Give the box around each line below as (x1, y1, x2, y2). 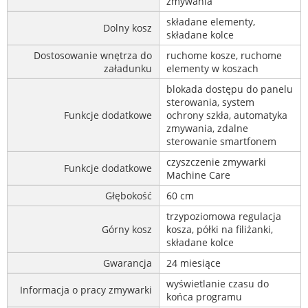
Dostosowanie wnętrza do (34, 49, 152, 63)
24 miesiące (166, 256, 221, 270)
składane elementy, (166, 15, 255, 29)
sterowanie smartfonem (166, 135, 276, 148)
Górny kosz (102, 223, 152, 236)
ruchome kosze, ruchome (166, 49, 282, 63)
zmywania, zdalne (166, 122, 248, 135)
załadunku (104, 62, 152, 76)
